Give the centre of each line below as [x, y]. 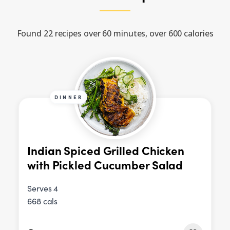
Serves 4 [43, 188]
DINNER [69, 97]
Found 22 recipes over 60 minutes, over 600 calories [115, 34]
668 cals [43, 201]
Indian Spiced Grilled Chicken [106, 150]
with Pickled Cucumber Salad [105, 165]
